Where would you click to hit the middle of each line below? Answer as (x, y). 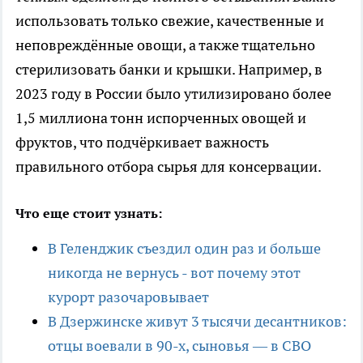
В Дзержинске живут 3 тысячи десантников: (197, 322)
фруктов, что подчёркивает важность (142, 143)
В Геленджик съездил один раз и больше (184, 249)
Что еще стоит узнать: (89, 214)
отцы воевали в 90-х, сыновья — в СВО (179, 346)
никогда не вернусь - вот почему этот (174, 273)
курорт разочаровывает (128, 297)
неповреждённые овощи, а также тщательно (165, 45)
